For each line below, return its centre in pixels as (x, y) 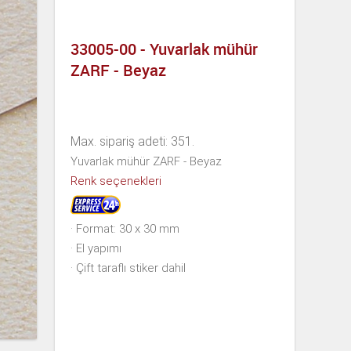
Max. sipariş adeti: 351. (132, 141)
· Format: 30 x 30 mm (125, 228)
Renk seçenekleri (116, 181)
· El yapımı (96, 248)
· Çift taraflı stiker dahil (128, 268)
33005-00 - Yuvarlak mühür (164, 49)
